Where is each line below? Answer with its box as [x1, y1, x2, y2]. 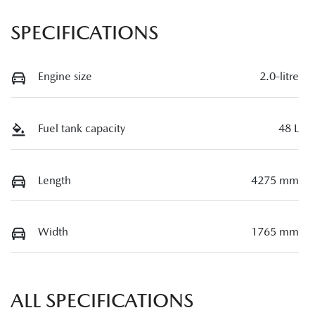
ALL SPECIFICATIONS [11, 288, 193, 311]
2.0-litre [259, 70, 299, 84]
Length [38, 173, 71, 187]
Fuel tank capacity [38, 121, 125, 135]
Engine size [38, 70, 92, 84]
